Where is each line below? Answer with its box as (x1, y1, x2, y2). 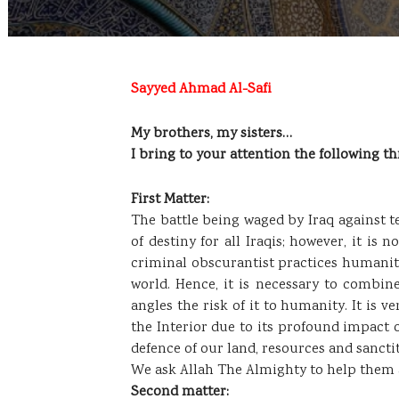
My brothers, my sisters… (131, 123, 292, 144)
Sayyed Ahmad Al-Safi (131, 78, 272, 100)
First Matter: (131, 189, 209, 210)
